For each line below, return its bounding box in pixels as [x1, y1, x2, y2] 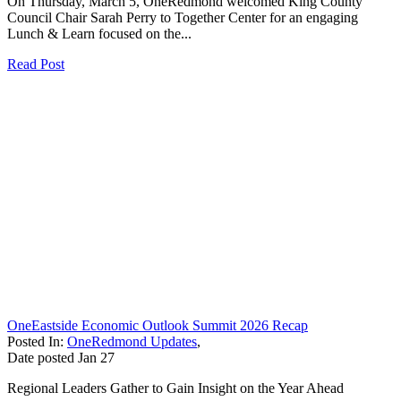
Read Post [7, 55, 64, 72]
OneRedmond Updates [67, 333, 197, 349]
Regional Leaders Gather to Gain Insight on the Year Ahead [7, 380, 344, 396]
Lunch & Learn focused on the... [7, 25, 192, 41]
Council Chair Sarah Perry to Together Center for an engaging [7, 9, 358, 25]
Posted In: [7, 333, 67, 349]
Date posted [7, 349, 74, 365]
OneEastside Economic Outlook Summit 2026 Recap [7, 317, 308, 333]
